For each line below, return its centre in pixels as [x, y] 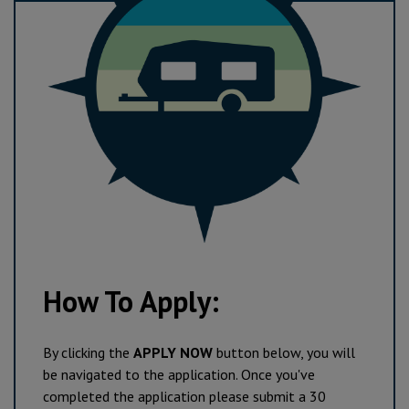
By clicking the [88, 352]
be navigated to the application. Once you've [179, 374]
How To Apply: [135, 301]
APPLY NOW [173, 352]
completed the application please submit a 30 [184, 396]
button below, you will [284, 352]
